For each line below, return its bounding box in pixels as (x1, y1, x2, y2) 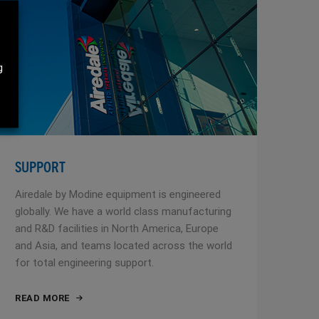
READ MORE (15, 292, 70, 303)
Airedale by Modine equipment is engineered (15, 187, 221, 201)
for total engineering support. (15, 256, 154, 269)
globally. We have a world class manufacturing (15, 204, 231, 218)
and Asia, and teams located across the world (15, 239, 232, 252)
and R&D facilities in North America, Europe (15, 221, 219, 235)
